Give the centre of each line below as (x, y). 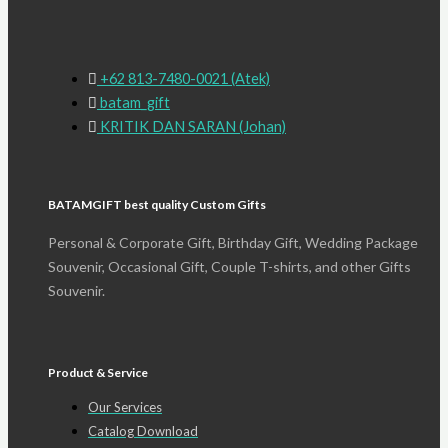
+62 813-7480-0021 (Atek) (185, 78)
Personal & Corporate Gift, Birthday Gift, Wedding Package (233, 243)
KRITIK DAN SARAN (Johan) (193, 126)
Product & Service (98, 373)
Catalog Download (143, 430)
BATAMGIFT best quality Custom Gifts (157, 205)
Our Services (125, 406)
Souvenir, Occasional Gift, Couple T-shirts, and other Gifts (229, 267)
